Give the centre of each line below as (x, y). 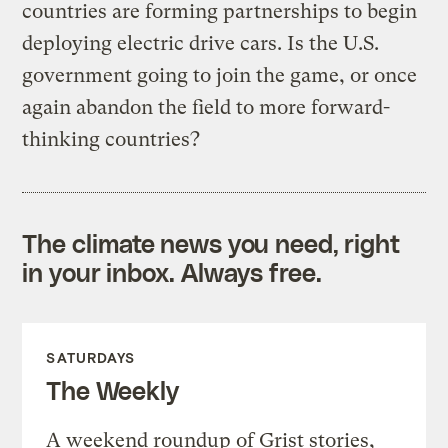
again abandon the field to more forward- (206, 107)
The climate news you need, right (211, 242)
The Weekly (112, 389)
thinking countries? (111, 139)
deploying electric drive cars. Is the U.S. (201, 43)
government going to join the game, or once (220, 75)
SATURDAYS (91, 357)
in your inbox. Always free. (172, 271)
